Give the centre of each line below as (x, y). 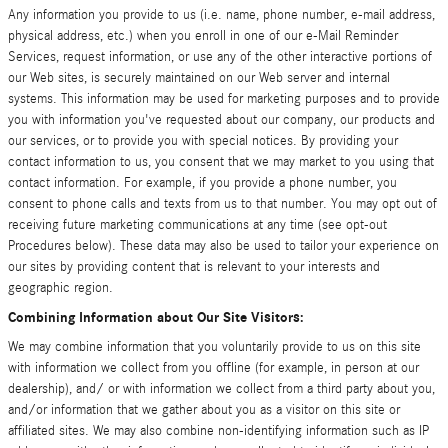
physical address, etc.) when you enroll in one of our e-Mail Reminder (203, 36)
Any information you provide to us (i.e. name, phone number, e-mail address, (221, 15)
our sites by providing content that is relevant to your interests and (194, 267)
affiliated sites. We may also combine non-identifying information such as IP (218, 431)
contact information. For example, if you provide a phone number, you (202, 183)
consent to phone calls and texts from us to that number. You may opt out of (222, 204)
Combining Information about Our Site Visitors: (156, 317)
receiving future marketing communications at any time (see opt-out (197, 225)
